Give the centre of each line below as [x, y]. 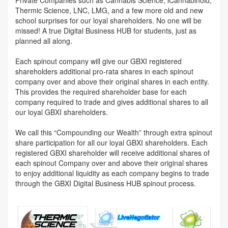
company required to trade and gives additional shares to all [112, 102]
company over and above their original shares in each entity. [112, 81]
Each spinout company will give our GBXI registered [98, 61]
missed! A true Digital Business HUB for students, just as [106, 30]
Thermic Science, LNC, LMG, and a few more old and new [109, 10]
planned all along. [44, 40]
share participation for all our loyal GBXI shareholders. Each [111, 142]
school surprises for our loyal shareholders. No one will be [108, 20]
